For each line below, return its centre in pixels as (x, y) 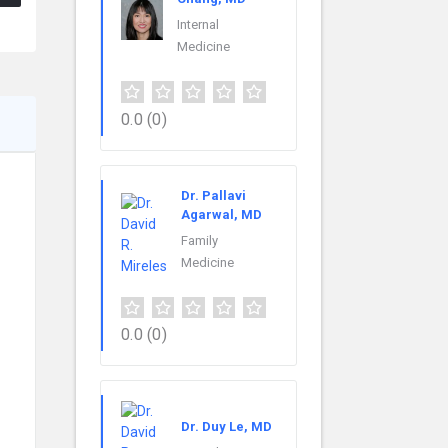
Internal (198, 24)
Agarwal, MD (221, 214)
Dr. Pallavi (213, 195)
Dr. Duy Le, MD (226, 426)
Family (199, 240)
